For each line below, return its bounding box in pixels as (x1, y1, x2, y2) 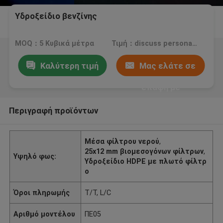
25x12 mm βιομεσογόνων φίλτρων (85, 147, 204, 155)
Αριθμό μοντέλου (13, 210, 76, 218)
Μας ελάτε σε (139, 60, 196, 71)
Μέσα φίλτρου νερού (85, 137, 160, 145)
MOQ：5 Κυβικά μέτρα (15, 39, 95, 48)
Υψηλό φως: (13, 152, 57, 160)
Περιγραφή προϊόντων (8, 105, 98, 115)
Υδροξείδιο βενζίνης (15, 11, 98, 21)
